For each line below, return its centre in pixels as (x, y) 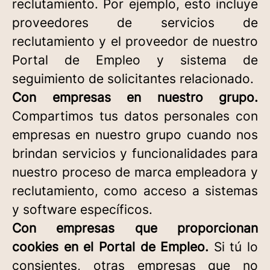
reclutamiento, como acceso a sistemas (135, 191)
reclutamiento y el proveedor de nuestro (135, 41)
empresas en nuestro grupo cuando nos (135, 135)
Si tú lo (233, 247)
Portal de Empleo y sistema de (135, 60)
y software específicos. (82, 209)
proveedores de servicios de (135, 23)
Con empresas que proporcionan (135, 228)
